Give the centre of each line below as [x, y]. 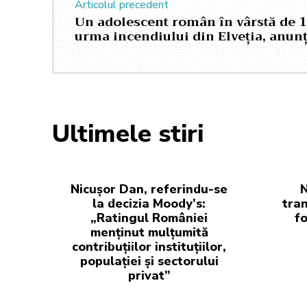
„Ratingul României [149, 218]
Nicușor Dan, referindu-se [149, 189]
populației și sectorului [149, 261]
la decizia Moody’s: [149, 204]
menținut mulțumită [149, 232]
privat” [149, 275]
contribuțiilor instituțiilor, [149, 247]
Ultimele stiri [128, 134]
